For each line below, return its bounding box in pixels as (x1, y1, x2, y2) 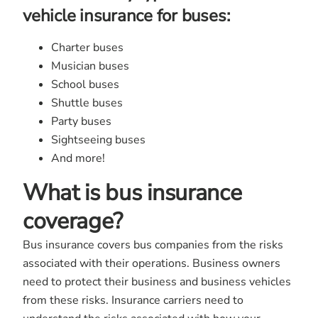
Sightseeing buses (51, 132, 146, 148)
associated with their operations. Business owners (23, 256, 280, 271)
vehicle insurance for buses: (23, 4, 230, 27)
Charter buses (51, 40, 124, 55)
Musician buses (51, 58, 129, 74)
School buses (51, 77, 119, 92)
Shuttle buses (51, 95, 123, 111)
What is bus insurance (23, 177, 242, 208)
